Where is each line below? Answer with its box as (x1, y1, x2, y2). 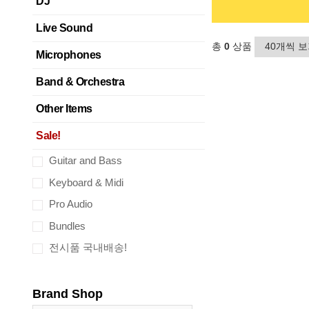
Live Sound (36, 22, 92, 34)
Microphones (36, 49, 101, 61)
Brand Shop (32, 287, 103, 301)
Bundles (46, 219, 86, 232)
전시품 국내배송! (46, 241, 127, 254)
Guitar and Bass (46, 154, 122, 166)
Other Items (36, 103, 92, 114)
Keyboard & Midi (46, 176, 123, 188)
